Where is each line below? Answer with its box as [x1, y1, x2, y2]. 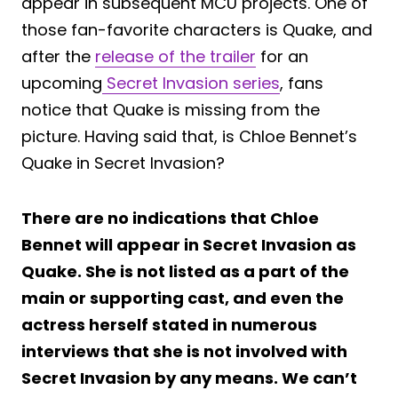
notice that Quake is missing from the [21, 98, 320, 121]
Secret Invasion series [102, 71, 280, 94]
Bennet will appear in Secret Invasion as [21, 233, 356, 256]
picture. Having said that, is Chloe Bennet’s [21, 124, 357, 147]
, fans [280, 71, 323, 94]
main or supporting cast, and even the [21, 286, 344, 309]
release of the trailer [95, 44, 256, 68]
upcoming [21, 71, 102, 94]
